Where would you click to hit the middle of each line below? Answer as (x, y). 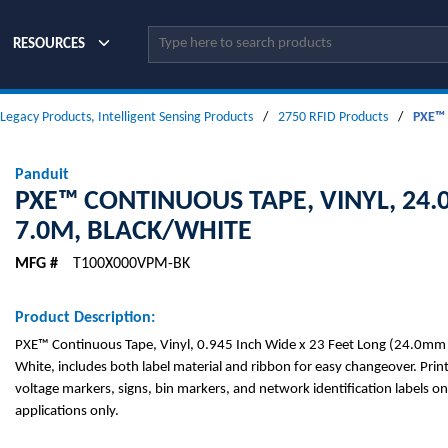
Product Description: (85, 318)
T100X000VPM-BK (131, 264)
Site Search (180, 37)
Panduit (42, 175)
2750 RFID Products (333, 117)
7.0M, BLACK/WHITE (133, 232)
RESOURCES (49, 44)
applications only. (67, 411)
